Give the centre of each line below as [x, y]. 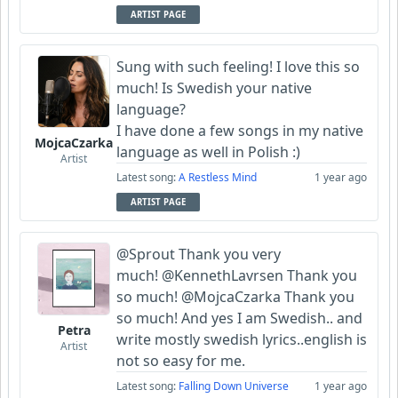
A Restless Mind [218, 177]
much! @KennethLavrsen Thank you [237, 275]
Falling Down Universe [234, 386]
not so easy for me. [181, 361]
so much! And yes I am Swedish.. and [239, 318]
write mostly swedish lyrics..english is [242, 339]
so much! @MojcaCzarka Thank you [235, 297]
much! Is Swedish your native [214, 88]
